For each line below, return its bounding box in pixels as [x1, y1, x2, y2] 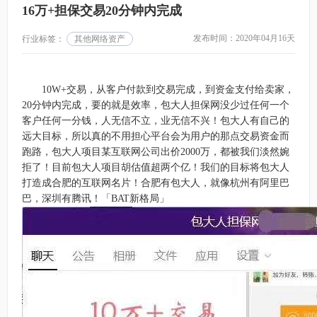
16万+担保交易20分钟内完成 [22, 4, 182, 18]
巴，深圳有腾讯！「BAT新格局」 [22, 193, 169, 204]
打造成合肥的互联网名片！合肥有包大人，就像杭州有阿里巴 [22, 178, 289, 188]
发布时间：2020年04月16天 [193, 33, 295, 43]
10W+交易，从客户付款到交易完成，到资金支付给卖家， [42, 84, 294, 95]
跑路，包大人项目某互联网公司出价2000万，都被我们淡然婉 [22, 146, 289, 157]
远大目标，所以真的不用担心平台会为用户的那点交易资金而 [22, 131, 289, 142]
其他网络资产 [74, 34, 125, 44]
